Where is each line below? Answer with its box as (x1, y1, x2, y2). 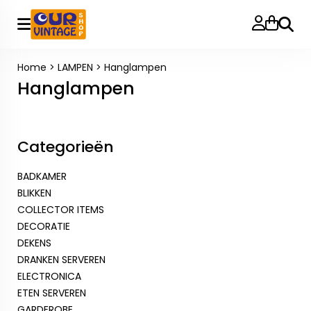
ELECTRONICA (17, 269, 81, 283)
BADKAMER (17, 169, 67, 183)
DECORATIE (17, 219, 70, 233)
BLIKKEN (17, 186, 51, 200)
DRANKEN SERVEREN (17, 253, 106, 267)
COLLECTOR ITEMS (17, 203, 104, 217)
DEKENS (17, 236, 51, 250)
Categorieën (17, 136, 114, 158)
